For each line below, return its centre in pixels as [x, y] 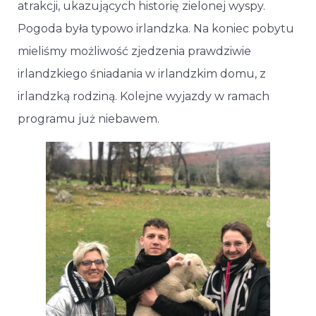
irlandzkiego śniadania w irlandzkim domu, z [142, 73]
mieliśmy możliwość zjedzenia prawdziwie [134, 51]
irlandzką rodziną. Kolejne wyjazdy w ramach [144, 96]
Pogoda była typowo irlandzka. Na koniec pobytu [156, 28]
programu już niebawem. [89, 119]
